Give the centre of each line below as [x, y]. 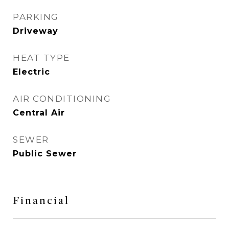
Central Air [39, 113]
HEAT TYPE [41, 58]
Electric [31, 72]
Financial [41, 201]
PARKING [36, 17]
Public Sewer [45, 154]
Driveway [36, 31]
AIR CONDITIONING [62, 99]
